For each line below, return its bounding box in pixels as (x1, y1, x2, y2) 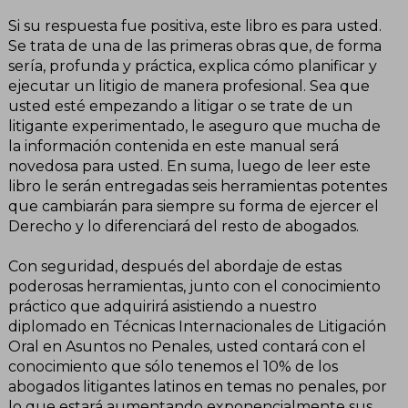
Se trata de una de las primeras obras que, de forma (8, 36, 382, 55)
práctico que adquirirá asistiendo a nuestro (8, 297, 317, 315)
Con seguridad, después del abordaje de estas (8, 257, 342, 275)
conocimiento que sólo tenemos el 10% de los (8, 357, 338, 375)
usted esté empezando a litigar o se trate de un (8, 97, 352, 115)
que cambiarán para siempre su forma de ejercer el (8, 197, 379, 215)
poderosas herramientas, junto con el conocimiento (8, 277, 381, 295)
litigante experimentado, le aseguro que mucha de (8, 117, 381, 135)
